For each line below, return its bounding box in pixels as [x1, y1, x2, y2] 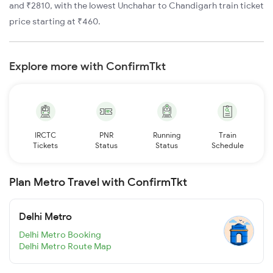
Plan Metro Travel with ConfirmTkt [9, 174, 187, 189]
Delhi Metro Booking [19, 229, 101, 241]
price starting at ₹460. [9, 15, 101, 27]
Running [153, 130, 181, 140]
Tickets [33, 140, 58, 150]
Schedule [211, 140, 244, 150]
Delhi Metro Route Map [19, 241, 112, 252]
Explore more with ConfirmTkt [9, 58, 166, 73]
